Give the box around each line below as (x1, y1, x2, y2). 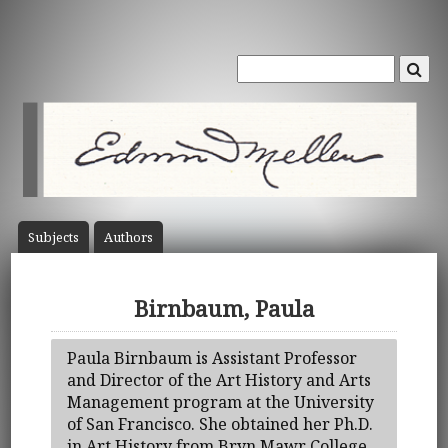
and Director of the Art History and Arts (67, 368, 372, 391)
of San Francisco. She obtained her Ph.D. (67, 412, 374, 435)
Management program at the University (67, 390, 375, 413)
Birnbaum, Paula (133, 293, 315, 325)
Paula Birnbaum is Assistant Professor (67, 346, 358, 369)
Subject (27, 228, 73, 247)
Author (103, 228, 147, 247)
